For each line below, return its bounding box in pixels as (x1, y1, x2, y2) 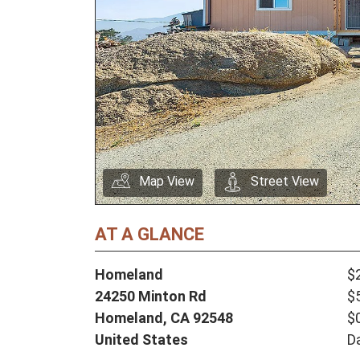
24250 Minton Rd (95, 288, 207, 305)
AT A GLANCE (95, 224, 204, 245)
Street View (251, 174, 319, 190)
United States (95, 331, 188, 349)
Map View (139, 174, 194, 190)
